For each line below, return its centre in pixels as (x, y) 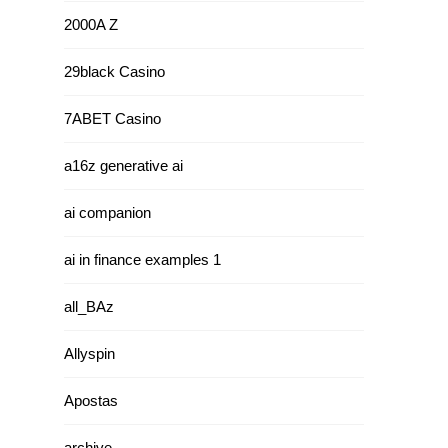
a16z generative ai (123, 165)
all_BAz (89, 306)
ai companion (107, 212)
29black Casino (114, 71)
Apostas (91, 400)
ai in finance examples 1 (142, 259)
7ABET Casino (112, 118)
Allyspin (89, 353)
